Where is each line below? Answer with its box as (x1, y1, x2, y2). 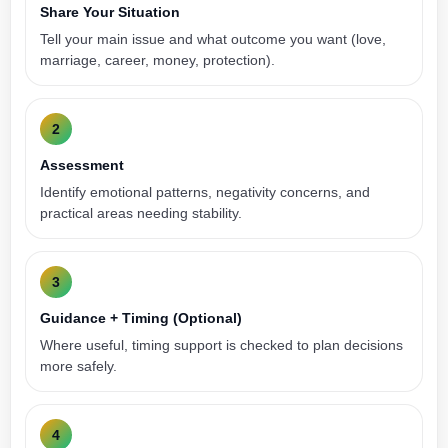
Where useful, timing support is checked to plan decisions (40, 337, 403, 353)
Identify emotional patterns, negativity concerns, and (40, 184, 370, 200)
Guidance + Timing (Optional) (40, 310, 242, 326)
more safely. (40, 358, 117, 374)
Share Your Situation (40, 4, 180, 20)
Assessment (40, 157, 124, 173)
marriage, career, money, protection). (40, 52, 275, 68)
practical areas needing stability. (40, 205, 242, 221)
